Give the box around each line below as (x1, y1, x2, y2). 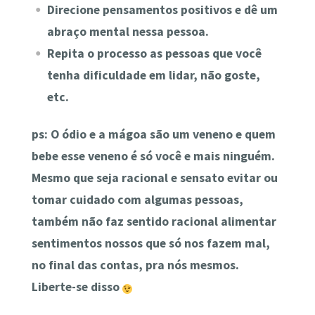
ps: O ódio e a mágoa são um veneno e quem (31, 127, 276, 143)
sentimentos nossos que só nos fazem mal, (31, 236, 270, 252)
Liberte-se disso (31, 279, 122, 295)
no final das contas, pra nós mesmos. (31, 257, 239, 274)
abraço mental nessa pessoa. (47, 23, 210, 39)
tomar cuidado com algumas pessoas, (31, 192, 243, 208)
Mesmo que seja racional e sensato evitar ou (31, 170, 278, 186)
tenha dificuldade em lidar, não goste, (47, 67, 261, 83)
